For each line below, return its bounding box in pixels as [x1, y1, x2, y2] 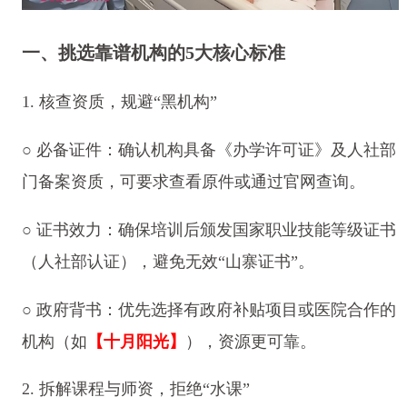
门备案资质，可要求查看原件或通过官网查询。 [21, 172, 365, 191]
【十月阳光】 [86, 332, 185, 351]
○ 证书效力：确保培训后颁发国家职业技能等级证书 [21, 220, 396, 239]
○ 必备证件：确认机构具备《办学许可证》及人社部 [21, 140, 396, 159]
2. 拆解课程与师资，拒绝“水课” [21, 380, 250, 399]
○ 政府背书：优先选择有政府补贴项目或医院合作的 [21, 300, 396, 319]
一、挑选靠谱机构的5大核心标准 [21, 42, 285, 63]
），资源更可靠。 [184, 332, 316, 351]
